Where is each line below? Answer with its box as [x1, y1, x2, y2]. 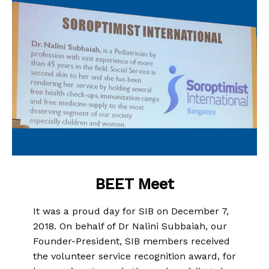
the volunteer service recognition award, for [33, 250, 236, 262]
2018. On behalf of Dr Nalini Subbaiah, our [33, 220, 227, 232]
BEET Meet [95, 175, 174, 193]
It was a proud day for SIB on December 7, [33, 205, 229, 217]
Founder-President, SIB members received [33, 235, 230, 247]
